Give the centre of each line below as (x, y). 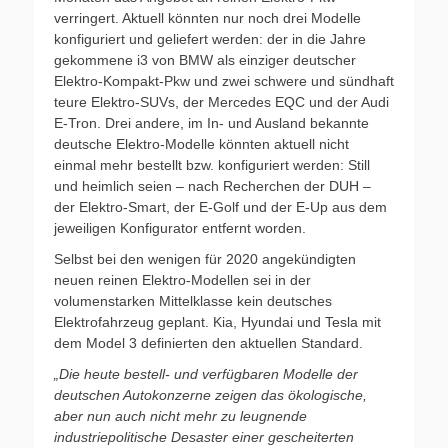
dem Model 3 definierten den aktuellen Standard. (208, 342)
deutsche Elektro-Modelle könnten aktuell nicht (201, 143)
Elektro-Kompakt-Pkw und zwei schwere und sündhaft (224, 80)
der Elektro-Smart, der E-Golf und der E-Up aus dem (220, 206)
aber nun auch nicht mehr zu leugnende (180, 415)
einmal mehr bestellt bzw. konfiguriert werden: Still (212, 164)
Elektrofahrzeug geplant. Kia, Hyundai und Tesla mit (217, 321)
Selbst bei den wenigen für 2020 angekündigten (205, 258)
